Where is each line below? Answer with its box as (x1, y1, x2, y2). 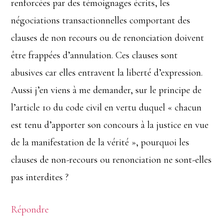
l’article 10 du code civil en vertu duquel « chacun (11, 101, 202, 113)
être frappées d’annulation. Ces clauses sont (11, 49, 178, 61)
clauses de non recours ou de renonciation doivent (11, 31, 205, 44)
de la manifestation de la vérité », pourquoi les (11, 136, 190, 148)
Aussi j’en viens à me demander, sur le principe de (11, 84, 202, 96)
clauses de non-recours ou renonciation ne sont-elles (11, 153, 212, 166)
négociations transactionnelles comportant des (11, 14, 191, 26)
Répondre (11, 203, 49, 216)
